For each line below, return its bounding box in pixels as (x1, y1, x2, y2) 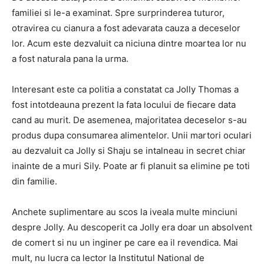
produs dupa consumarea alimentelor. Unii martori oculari (12, 130, 252, 141)
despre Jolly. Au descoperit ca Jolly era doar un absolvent (12, 222, 252, 233)
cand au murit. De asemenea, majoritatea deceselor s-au (12, 114, 247, 126)
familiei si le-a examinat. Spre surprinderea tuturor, (12, 7, 225, 18)
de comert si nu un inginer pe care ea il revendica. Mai (12, 237, 238, 248)
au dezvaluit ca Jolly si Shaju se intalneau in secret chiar (12, 145, 246, 156)
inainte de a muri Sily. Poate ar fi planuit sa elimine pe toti (12, 160, 250, 171)
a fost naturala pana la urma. (12, 53, 128, 64)
